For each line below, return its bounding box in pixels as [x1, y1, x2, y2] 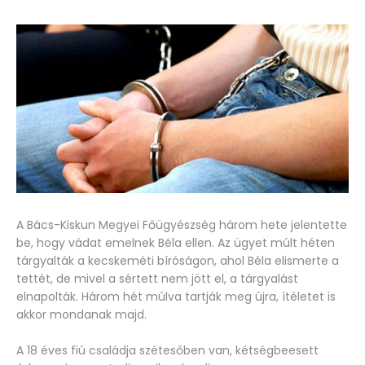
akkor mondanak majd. [16, 306, 147, 323]
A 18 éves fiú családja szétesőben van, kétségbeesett [16, 342, 319, 359]
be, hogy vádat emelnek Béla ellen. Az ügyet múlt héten [16, 235, 335, 252]
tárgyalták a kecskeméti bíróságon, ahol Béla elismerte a [16, 253, 339, 270]
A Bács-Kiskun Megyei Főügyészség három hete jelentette [16, 217, 347, 234]
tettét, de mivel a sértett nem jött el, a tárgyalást [16, 270, 298, 288]
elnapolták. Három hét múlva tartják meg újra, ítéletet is [16, 288, 336, 306]
